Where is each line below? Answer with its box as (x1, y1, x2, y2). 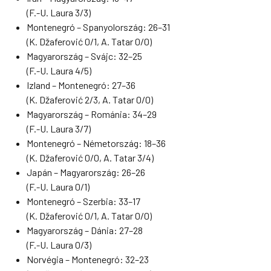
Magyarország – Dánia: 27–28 (27, 224, 143, 236)
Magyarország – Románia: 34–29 (27, 108, 157, 120)
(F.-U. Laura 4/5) (27, 65, 91, 76)
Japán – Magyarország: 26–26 (27, 166, 145, 178)
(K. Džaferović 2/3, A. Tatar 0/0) (27, 94, 153, 105)
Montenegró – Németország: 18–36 (27, 137, 166, 149)
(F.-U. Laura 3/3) (27, 7, 91, 18)
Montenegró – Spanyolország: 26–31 (27, 21, 170, 33)
